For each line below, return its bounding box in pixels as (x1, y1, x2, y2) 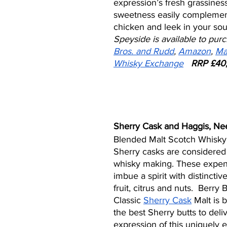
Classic (113, 195, 143, 205)
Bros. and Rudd (113, 46, 174, 56)
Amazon (178, 46, 211, 56)
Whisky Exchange (113, 58, 183, 68)
